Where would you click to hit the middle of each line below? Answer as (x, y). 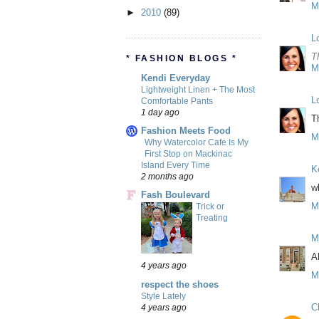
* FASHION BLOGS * (182, 58)
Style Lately (163, 296)
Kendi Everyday (176, 78)
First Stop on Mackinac (188, 154)
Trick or (210, 207)
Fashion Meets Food (186, 131)
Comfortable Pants (177, 101)
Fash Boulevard (176, 195)
